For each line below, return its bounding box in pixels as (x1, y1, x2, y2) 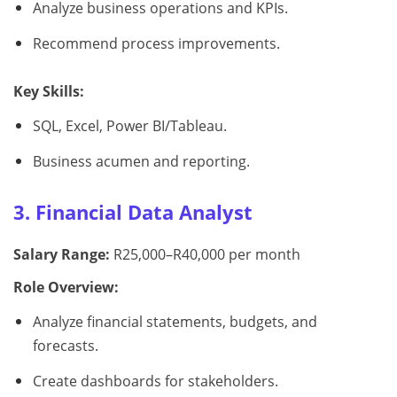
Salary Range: (13, 244, 110, 264)
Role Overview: (13, 276, 119, 297)
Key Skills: (13, 81, 84, 101)
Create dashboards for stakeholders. (32, 370, 278, 391)
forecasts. (32, 335, 98, 355)
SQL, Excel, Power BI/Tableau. (32, 115, 227, 136)
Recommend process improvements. (32, 33, 280, 53)
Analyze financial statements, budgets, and (32, 311, 317, 331)
